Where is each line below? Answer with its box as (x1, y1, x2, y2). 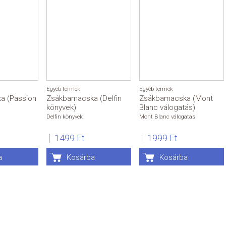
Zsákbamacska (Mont (139, 94, 213, 103)
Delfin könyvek (46, 114, 83, 121)
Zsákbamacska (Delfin (46, 94, 122, 103)
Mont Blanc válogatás (139, 114, 195, 121)
